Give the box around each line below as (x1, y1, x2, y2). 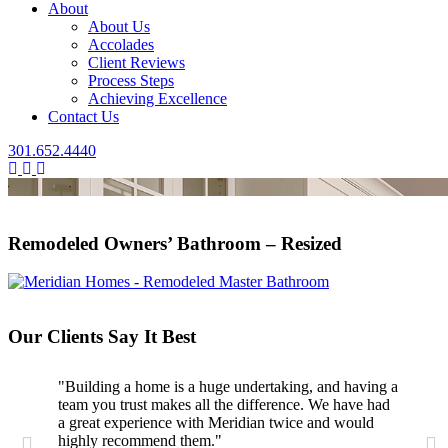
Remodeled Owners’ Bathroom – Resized (8, 232, 342, 254)
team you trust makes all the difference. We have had (58, 396, 390, 414)
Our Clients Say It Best (8, 326, 196, 348)
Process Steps (88, 72, 174, 89)
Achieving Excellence (88, 90, 227, 107)
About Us (88, 18, 150, 35)
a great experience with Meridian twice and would (58, 414, 374, 432)
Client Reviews (88, 54, 185, 71)
